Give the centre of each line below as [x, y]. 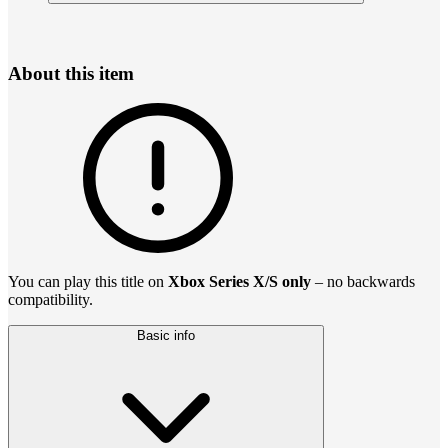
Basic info [166, 336]
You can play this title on [88, 282]
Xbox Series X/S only [239, 282]
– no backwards [363, 282]
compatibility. [50, 300]
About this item [71, 73]
